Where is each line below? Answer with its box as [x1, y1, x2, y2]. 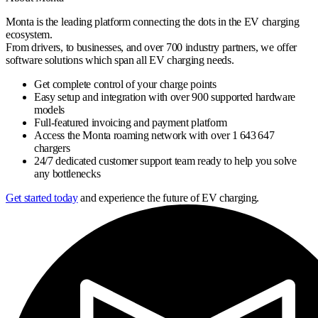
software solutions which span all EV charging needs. [6, 53, 234, 66]
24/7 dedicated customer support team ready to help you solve [34, 154, 297, 167]
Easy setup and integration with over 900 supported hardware [34, 90, 296, 103]
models [34, 103, 65, 116]
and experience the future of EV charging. [77, 191, 260, 204]
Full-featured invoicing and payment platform [34, 116, 227, 128]
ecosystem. [6, 28, 53, 40]
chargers [34, 141, 70, 154]
